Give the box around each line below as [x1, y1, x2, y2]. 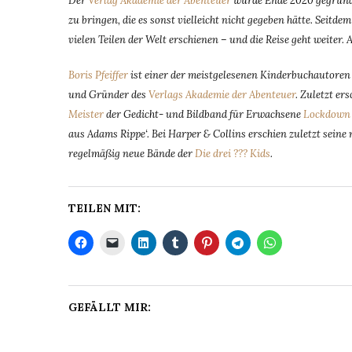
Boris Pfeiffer [68, 68, 130, 82]
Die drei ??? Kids [195, 146, 270, 160]
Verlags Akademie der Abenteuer [148, 87, 295, 101]
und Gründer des [68, 87, 148, 101]
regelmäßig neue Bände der [68, 146, 195, 160]
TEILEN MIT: [68, 201, 141, 215]
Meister [68, 107, 104, 121]
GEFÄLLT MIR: [68, 300, 151, 314]
